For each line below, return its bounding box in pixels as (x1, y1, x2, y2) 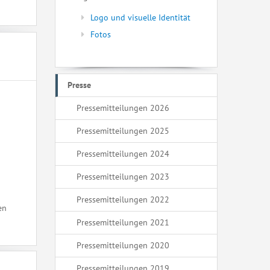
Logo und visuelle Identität (90, 12, 190, 23)
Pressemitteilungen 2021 (77, 217, 169, 228)
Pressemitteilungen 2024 (77, 148, 169, 159)
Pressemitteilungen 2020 (77, 240, 169, 251)
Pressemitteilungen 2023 (77, 171, 169, 182)
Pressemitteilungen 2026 (77, 102, 169, 113)
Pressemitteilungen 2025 (77, 125, 169, 136)
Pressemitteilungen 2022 (77, 194, 169, 205)
